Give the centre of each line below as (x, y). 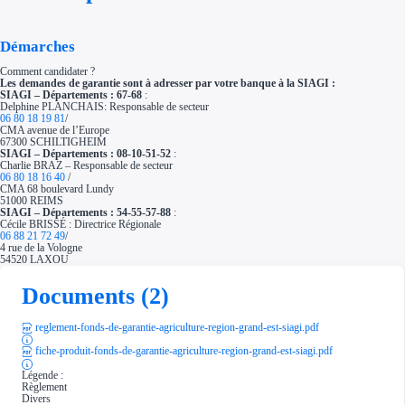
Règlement (45, 386)
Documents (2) (96, 296)
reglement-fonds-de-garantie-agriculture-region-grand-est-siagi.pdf (178, 327)
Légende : (43, 375)
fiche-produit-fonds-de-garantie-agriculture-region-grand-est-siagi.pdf (184, 351)
